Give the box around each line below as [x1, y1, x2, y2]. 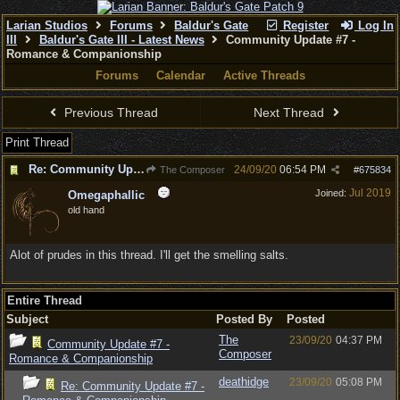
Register [279, 19, 329, 32]
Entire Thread [7, 294, 82, 307]
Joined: [315, 187, 349, 198]
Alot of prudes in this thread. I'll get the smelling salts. [10, 248, 288, 262]
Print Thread [5, 136, 69, 149]
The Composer [157, 164, 225, 175]
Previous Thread [61, 105, 159, 120]
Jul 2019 [349, 187, 391, 199]
